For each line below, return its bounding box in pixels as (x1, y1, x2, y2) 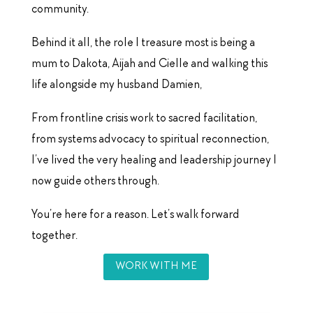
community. (31, 3, 89, 16)
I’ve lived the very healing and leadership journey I (31, 154, 277, 167)
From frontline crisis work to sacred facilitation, (31, 112, 257, 125)
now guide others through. (31, 175, 159, 188)
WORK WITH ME (115, 260, 198, 272)
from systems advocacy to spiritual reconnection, (31, 133, 271, 146)
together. (31, 229, 78, 242)
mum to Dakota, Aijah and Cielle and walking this (31, 57, 268, 71)
